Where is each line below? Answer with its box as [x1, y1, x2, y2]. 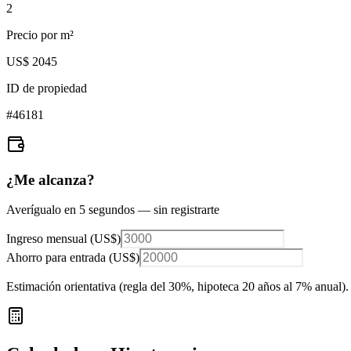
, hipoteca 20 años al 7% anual [191, 280, 342, 294]
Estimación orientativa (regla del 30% [6, 280, 191, 294]
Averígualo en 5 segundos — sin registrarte [6, 203, 219, 217]
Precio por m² [6, 27, 74, 42]
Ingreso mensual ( [6, 232, 94, 246]
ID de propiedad [6, 81, 87, 95]
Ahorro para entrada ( [6, 251, 113, 265]
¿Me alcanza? [6, 171, 95, 188]
